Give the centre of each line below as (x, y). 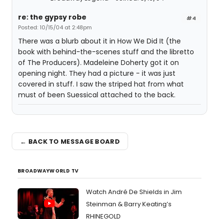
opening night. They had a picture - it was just (97, 73)
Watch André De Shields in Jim (134, 192)
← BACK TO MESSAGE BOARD (70, 141)
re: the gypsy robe (52, 17)
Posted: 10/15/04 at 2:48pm (55, 27)
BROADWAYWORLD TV (48, 171)
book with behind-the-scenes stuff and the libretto (106, 52)
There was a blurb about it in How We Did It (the (99, 41)
